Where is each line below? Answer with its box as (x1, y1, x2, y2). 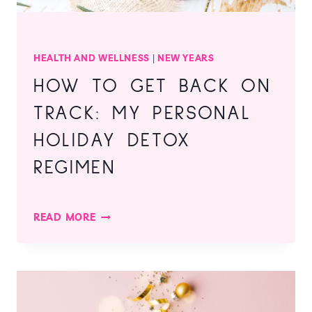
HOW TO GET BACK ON (33, 77, 271, 97)
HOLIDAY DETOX (33, 131, 191, 151)
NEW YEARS (157, 52, 214, 63)
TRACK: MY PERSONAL (33, 104, 251, 124)
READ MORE (33, 211, 96, 224)
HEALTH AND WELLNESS (33, 52, 150, 63)
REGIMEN (33, 158, 116, 178)
